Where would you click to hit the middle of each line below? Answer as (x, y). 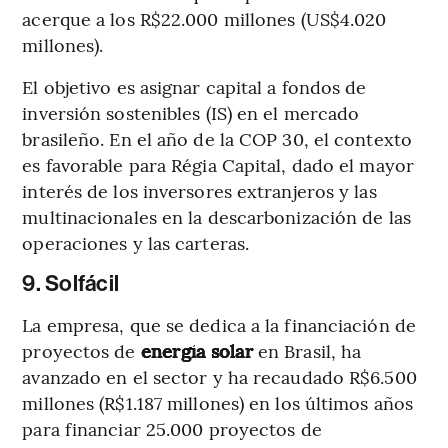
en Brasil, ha (307, 350)
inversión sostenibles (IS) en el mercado (191, 112)
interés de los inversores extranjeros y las (199, 190)
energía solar (196, 350)
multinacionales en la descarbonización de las (216, 216)
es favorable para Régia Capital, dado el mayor (218, 164)
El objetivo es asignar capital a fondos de (194, 86)
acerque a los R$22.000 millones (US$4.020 (204, 18)
